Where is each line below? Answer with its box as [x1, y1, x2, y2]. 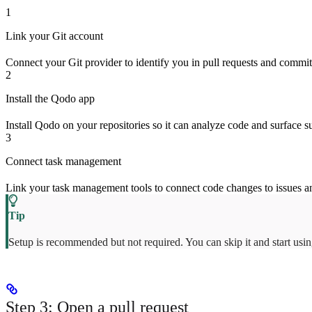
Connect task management [6, 155, 121, 168]
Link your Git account [6, 30, 103, 42]
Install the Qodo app [6, 93, 95, 105]
